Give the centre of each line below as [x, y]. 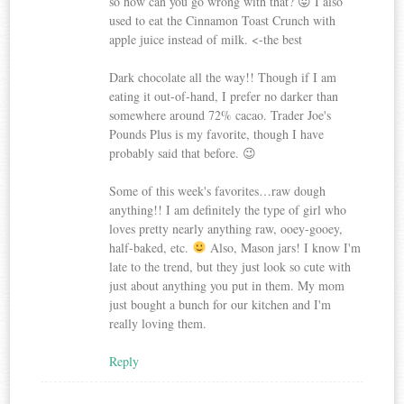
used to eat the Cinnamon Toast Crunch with [223, 20]
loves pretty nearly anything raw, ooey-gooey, [226, 228]
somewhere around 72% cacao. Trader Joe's [220, 115]
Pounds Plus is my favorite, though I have [217, 133]
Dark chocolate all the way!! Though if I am [223, 77]
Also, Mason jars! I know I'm [284, 247]
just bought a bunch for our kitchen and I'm [220, 304]
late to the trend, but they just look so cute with [230, 266]
